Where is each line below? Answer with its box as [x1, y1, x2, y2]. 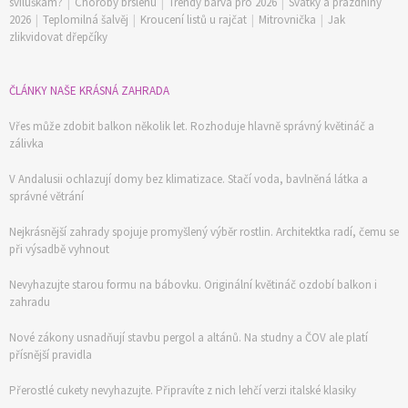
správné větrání [9, 188, 84, 204]
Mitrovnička [259, 11, 316, 27]
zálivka [9, 135, 44, 151]
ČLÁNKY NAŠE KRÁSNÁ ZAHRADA [9, 82, 169, 98]
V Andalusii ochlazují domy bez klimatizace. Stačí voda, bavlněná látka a [9, 170, 368, 187]
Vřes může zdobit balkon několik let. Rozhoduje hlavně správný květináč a [9, 117, 374, 134]
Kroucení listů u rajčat [140, 11, 247, 27]
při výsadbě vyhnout [9, 240, 109, 257]
